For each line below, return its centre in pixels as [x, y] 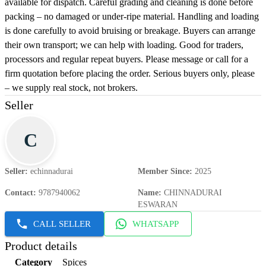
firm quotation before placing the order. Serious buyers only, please [130, 74]
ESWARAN [158, 205]
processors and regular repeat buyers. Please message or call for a [126, 59]
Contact [19, 193]
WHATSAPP [156, 224]
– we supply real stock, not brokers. [71, 88]
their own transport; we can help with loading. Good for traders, [124, 45]
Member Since [164, 172]
